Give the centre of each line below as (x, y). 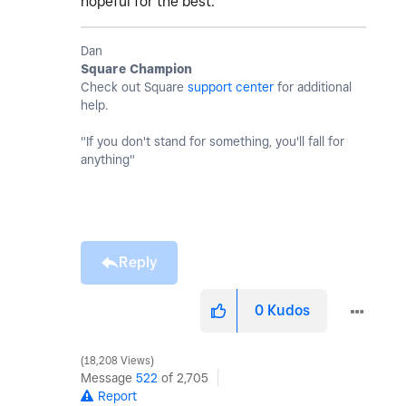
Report (117, 396)
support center (231, 87)
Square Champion (136, 69)
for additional (313, 87)
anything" (108, 160)
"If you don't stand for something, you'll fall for (213, 142)
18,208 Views (117, 361)
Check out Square (134, 87)
